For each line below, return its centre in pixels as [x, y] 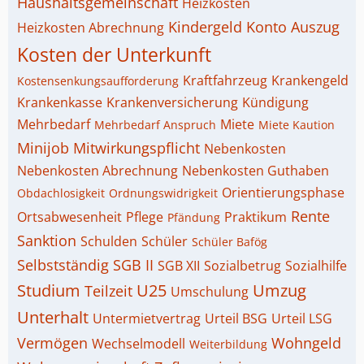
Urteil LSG [302, 318]
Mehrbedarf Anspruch [155, 125]
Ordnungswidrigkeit [163, 193]
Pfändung [194, 217]
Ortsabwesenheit [69, 217]
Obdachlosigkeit [61, 193]
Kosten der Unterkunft [114, 54]
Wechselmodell [139, 344]
